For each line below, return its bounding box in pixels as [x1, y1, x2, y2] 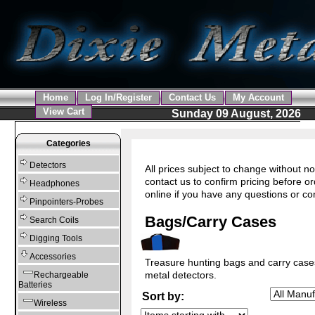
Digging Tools [29, 233, 82, 244]
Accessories [29, 252, 76, 262]
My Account [233, 92, 284, 103]
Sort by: [142, 290, 185, 303]
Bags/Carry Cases [144, 213, 276, 231]
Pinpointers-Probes [29, 197, 103, 207]
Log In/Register [85, 92, 152, 103]
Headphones [29, 179, 79, 189]
